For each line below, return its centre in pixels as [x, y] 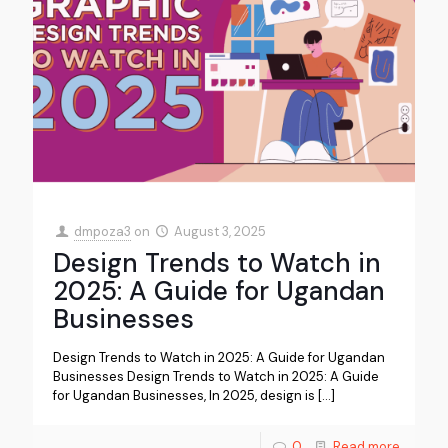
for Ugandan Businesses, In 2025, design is [184, 395]
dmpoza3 [103, 231]
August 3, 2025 [220, 231]
